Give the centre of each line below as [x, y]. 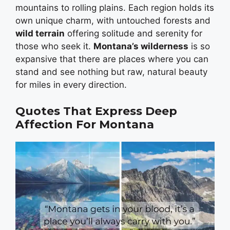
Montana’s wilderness [141, 46]
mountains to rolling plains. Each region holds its [115, 8]
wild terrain [40, 34]
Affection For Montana [85, 124]
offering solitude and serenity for [133, 34]
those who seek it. [54, 46]
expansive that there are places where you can [112, 59]
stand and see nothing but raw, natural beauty [111, 72]
